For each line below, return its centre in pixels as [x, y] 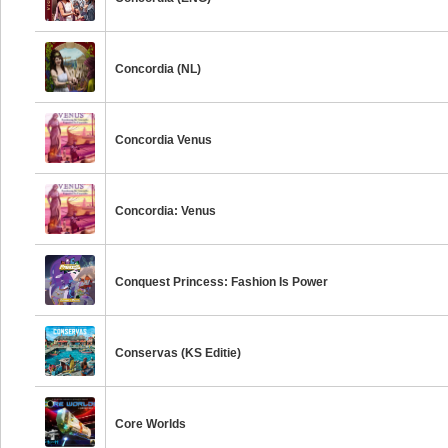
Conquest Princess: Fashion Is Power [222, 282]
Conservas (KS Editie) [178, 353]
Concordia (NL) [158, 69]
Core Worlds [151, 424]
